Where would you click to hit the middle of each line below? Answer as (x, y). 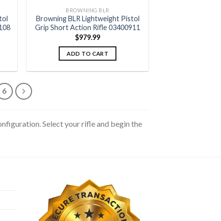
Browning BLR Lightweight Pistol (88, 19)
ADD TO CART (88, 54)
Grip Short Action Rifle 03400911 (88, 28)
